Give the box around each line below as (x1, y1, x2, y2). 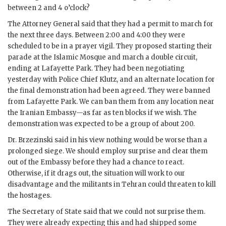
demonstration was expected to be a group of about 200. (8, 119, 195, 128)
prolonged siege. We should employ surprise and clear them (8, 146, 208, 155)
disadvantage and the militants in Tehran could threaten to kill (8, 180, 216, 189)
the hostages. (8, 191, 51, 200)
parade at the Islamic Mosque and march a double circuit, (8, 52, 197, 62)
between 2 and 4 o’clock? (8, 3, 90, 12)
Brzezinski (18, 135, 53, 144)
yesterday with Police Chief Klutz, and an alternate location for (8, 75, 215, 84)
